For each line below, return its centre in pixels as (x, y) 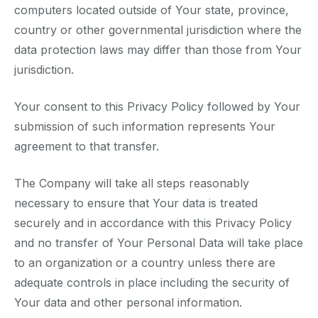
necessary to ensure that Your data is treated (136, 203)
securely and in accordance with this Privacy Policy (153, 223)
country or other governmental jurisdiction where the (158, 30)
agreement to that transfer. (87, 147)
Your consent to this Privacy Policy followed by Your (157, 107)
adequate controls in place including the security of (152, 283)
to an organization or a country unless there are (145, 263)
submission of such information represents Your (145, 127)
